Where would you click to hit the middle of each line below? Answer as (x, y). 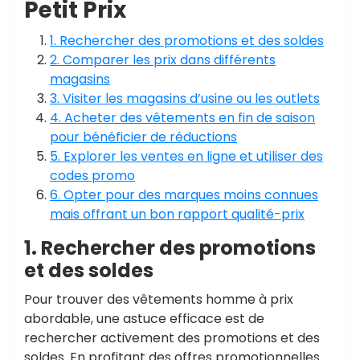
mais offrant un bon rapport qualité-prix (177, 214)
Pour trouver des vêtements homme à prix (159, 299)
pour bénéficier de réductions (143, 137)
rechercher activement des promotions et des (172, 338)
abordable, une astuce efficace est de (144, 319)
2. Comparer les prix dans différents (163, 60)
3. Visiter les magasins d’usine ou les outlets (185, 98)
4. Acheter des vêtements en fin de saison (182, 118)
